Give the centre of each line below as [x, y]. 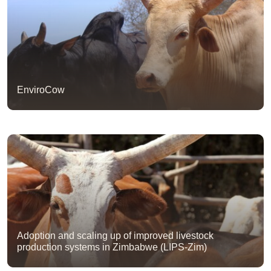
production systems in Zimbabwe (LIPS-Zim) [112, 247]
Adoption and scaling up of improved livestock [115, 235]
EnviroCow [41, 90]
